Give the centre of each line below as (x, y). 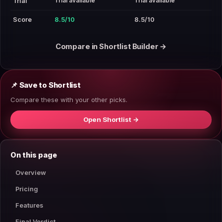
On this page (34, 155)
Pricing (27, 189)
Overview (31, 172)
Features (29, 205)
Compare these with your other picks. (69, 100)
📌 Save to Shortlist (46, 85)
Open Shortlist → (111, 119)
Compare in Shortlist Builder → (111, 47)
